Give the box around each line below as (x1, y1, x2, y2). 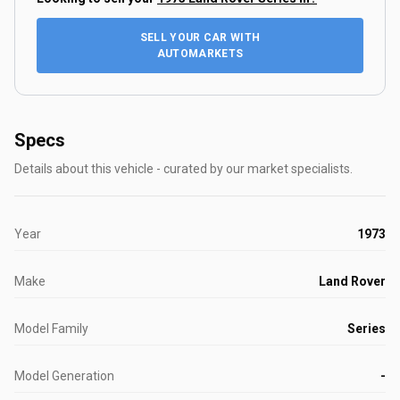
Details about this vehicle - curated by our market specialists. (14, 162, 353, 177)
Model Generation (14, 369, 114, 384)
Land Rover (319, 274, 386, 289)
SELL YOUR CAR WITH (139, 31, 261, 45)
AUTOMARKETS (156, 47, 244, 61)
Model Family (14, 321, 88, 337)
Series (347, 321, 386, 337)
